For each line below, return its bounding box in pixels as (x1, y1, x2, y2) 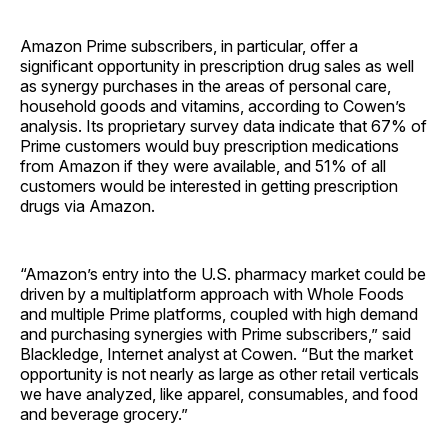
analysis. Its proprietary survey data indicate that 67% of (20, 115, 427, 136)
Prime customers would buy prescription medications (20, 135, 399, 156)
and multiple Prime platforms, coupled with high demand (20, 303, 418, 324)
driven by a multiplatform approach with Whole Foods (20, 283, 404, 304)
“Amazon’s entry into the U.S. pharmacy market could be (20, 263, 426, 284)
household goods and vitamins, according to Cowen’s (20, 95, 406, 116)
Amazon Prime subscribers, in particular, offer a (20, 35, 358, 56)
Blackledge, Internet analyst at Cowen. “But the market (20, 343, 413, 364)
